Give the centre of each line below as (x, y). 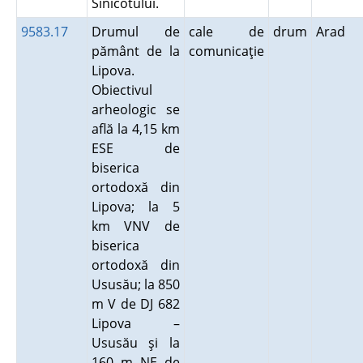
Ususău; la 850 (135, 284)
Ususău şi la (135, 343)
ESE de (135, 148)
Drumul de (135, 32)
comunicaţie (226, 51)
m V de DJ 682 (135, 304)
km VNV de (135, 226)
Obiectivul (122, 90)
